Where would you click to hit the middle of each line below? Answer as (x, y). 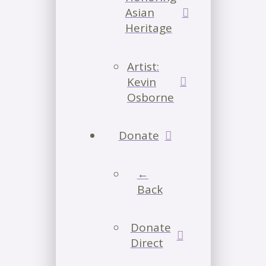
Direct (147, 243)
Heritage (148, 28)
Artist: (143, 66)
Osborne (151, 97)
